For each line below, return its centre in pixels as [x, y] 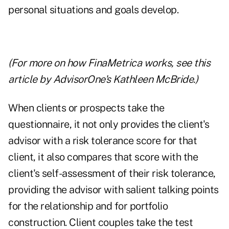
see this [193, 63]
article [23, 79]
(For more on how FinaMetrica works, [92, 63]
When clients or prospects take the [86, 108]
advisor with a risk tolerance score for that [102, 141]
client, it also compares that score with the [103, 157]
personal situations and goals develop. [93, 10]
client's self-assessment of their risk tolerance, [112, 174]
